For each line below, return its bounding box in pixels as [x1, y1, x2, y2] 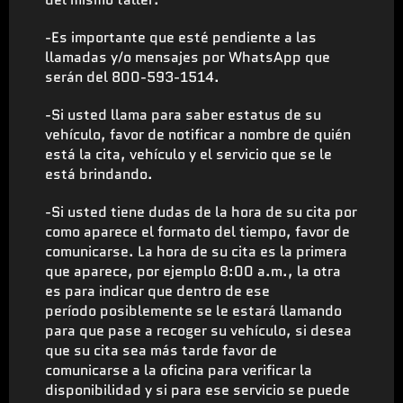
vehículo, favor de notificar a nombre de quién [45, 123, 351, 145]
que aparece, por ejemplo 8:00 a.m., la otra [45, 260, 341, 282]
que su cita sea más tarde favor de [45, 339, 277, 361]
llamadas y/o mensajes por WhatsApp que [45, 46, 330, 67]
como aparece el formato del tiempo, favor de [45, 220, 350, 242]
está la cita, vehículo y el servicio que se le [45, 143, 332, 165]
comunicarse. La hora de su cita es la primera [45, 240, 347, 262]
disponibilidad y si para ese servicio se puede [45, 379, 350, 400]
